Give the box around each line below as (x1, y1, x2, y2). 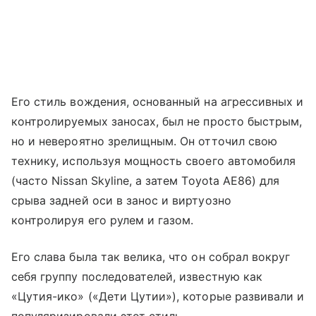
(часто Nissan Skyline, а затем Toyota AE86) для (11, 173, 280, 188)
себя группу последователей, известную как (11, 269, 262, 284)
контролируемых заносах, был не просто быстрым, (11, 114, 303, 128)
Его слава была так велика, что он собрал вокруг (11, 249, 291, 264)
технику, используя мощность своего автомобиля (11, 153, 296, 168)
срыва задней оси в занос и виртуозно (11, 193, 231, 207)
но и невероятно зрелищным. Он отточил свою (11, 133, 278, 148)
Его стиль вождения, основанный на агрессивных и (11, 94, 304, 109)
